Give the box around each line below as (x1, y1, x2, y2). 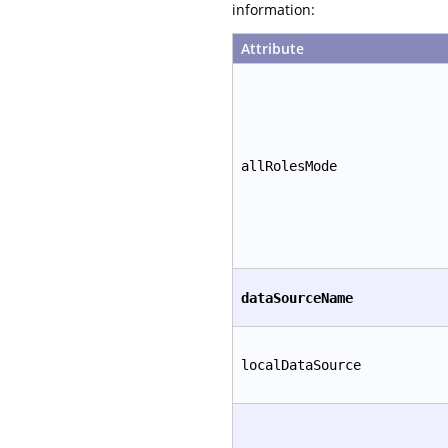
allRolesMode (241, 158, 337, 174)
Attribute (241, 39, 304, 58)
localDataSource (241, 357, 361, 373)
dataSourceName (241, 290, 353, 306)
